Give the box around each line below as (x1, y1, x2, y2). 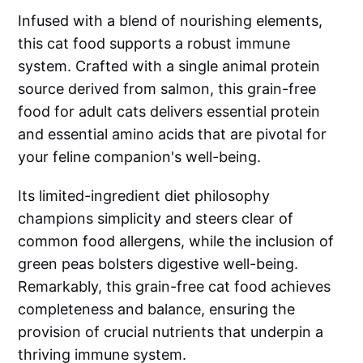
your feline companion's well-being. (18, 147, 262, 165)
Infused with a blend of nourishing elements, (18, 11, 323, 29)
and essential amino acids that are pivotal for (18, 125, 327, 143)
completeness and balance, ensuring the (18, 300, 296, 318)
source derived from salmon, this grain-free (18, 79, 317, 97)
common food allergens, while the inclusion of (18, 232, 335, 250)
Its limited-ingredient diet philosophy (18, 186, 271, 204)
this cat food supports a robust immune (18, 34, 291, 52)
